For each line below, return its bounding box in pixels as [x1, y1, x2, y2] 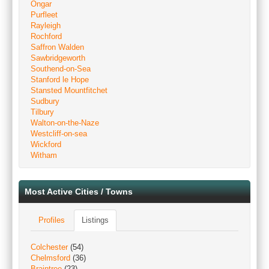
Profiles [38, 216, 65, 225]
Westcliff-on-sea [31, 129, 87, 138]
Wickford [31, 140, 61, 149]
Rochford [31, 32, 62, 41]
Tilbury [31, 107, 54, 116]
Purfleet [31, 10, 58, 19]
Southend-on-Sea [31, 64, 91, 73]
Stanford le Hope [31, 75, 89, 84]
